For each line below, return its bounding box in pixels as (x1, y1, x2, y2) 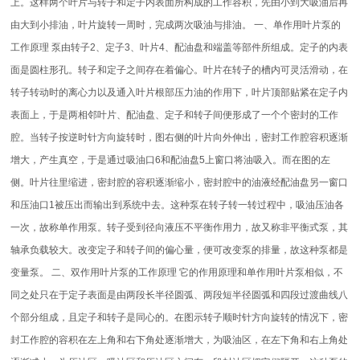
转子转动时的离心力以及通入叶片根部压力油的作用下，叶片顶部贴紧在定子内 (10, 87, 349, 98)
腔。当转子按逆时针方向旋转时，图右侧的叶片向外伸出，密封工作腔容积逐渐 (10, 132, 349, 143)
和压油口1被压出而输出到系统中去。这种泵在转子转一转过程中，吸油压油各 (10, 199, 345, 211)
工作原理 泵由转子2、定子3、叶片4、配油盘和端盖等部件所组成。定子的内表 (10, 42, 349, 53)
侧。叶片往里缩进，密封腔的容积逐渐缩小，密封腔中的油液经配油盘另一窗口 (10, 177, 349, 188)
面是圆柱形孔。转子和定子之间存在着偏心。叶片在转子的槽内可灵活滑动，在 (10, 64, 349, 76)
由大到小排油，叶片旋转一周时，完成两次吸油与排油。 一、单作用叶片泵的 (10, 19, 342, 31)
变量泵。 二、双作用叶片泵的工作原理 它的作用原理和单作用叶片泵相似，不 (10, 267, 344, 278)
